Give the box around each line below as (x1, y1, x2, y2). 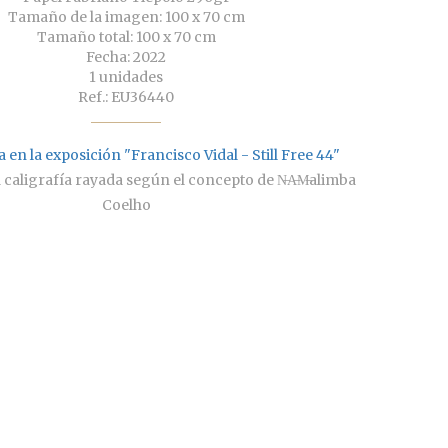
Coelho (101, 196, 151, 215)
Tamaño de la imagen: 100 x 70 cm (7, 8, 245, 27)
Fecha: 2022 (86, 48, 166, 67)
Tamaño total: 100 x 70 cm (36, 28, 216, 47)
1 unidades (89, 68, 163, 87)
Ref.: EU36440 (78, 88, 174, 107)
